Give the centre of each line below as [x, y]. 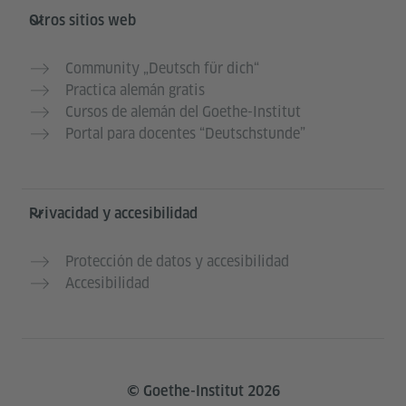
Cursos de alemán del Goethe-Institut [183, 112]
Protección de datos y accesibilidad [177, 262]
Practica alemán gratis [135, 91]
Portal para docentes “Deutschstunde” [185, 134]
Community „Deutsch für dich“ [162, 69]
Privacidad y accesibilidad [113, 214]
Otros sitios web [82, 21]
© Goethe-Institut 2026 [203, 391]
